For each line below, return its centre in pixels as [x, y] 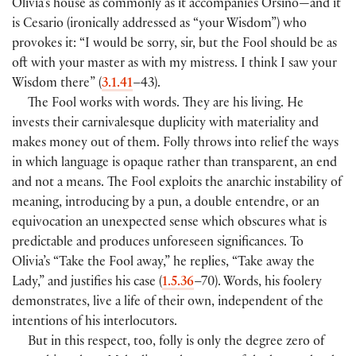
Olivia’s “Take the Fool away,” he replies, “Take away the [163, 264]
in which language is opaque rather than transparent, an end [174, 164]
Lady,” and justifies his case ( [87, 284]
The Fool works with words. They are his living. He [166, 105]
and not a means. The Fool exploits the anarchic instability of [177, 184]
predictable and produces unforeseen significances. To [158, 244]
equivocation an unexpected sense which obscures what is [169, 224]
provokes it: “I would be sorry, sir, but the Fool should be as [174, 45]
